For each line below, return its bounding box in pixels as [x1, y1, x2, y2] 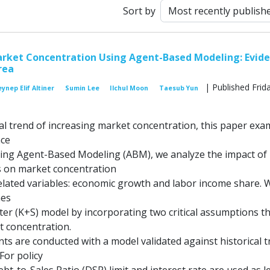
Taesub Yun [159, 84, 199, 93]
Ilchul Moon [110, 84, 149, 93]
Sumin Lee [64, 84, 99, 93]
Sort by [123, 4, 155, 18]
